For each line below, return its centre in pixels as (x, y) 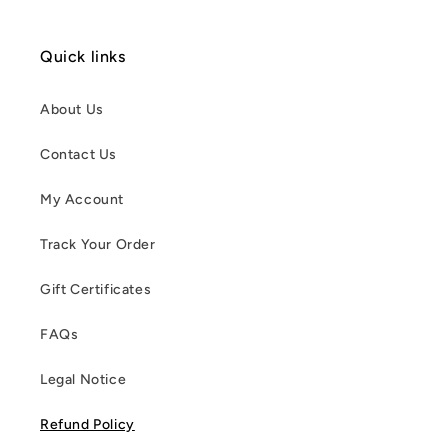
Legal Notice (83, 380)
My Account (82, 200)
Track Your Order (98, 245)
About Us (72, 110)
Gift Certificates (96, 290)
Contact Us (78, 155)
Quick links (83, 57)
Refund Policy (87, 425)
